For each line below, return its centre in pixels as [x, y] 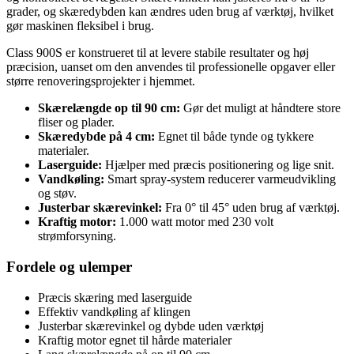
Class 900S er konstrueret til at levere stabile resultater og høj [158, 53]
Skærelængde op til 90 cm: [109, 108]
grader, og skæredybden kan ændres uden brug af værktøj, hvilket [170, 12]
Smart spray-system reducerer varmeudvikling [220, 179]
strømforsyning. [77, 236]
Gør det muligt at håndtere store [260, 108]
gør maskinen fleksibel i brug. [80, 26]
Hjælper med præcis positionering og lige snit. [218, 165]
